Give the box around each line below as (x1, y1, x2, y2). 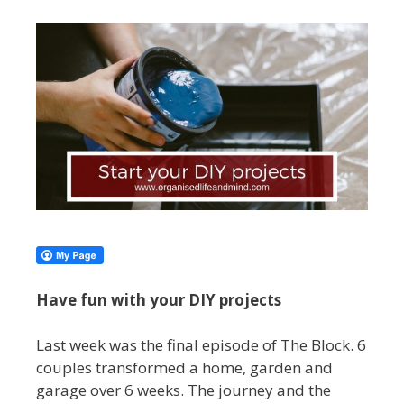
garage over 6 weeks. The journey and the (36, 380, 331, 401)
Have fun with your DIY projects (36, 289, 281, 310)
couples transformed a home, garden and (36, 357, 333, 379)
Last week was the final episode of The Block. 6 (36, 335, 366, 356)
